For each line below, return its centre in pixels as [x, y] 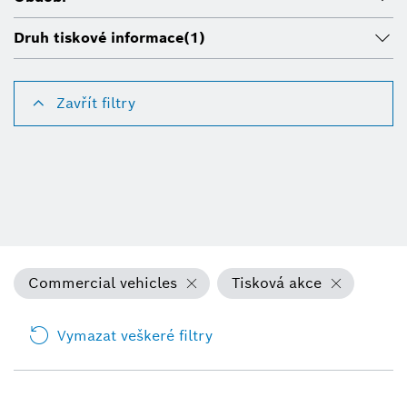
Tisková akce [277, 283]
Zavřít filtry [96, 104]
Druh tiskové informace [99, 38]
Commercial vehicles [103, 283]
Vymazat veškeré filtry [135, 336]
